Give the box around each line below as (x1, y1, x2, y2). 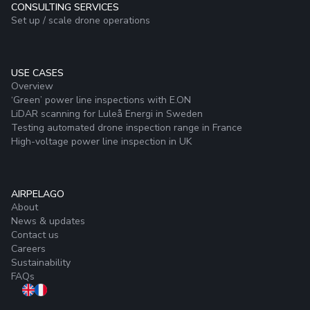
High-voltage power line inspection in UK (11, 135, 192, 149)
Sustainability (11, 256, 71, 270)
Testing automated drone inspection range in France (11, 121, 242, 135)
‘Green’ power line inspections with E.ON (11, 93, 191, 107)
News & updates (11, 215, 85, 228)
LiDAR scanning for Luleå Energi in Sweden (11, 107, 203, 121)
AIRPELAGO (11, 188, 64, 201)
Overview (11, 80, 53, 93)
